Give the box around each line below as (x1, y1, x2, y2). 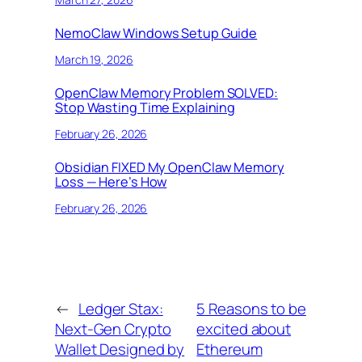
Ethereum (196, 338, 263, 360)
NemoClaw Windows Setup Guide (55, 24, 258, 43)
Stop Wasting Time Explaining (55, 99, 236, 117)
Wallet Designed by (55, 338, 185, 360)
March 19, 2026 (55, 51, 133, 67)
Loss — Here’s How (55, 173, 167, 192)
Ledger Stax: (78, 297, 163, 319)
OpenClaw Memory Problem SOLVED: (55, 84, 278, 103)
